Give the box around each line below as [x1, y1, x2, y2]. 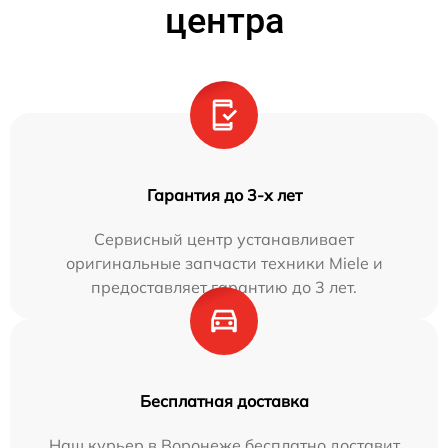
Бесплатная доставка [139, 391, 309, 412]
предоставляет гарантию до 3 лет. [91, 277, 357, 298]
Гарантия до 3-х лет [146, 185, 302, 206]
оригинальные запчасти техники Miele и [65, 253, 383, 274]
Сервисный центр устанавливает [94, 229, 354, 250]
